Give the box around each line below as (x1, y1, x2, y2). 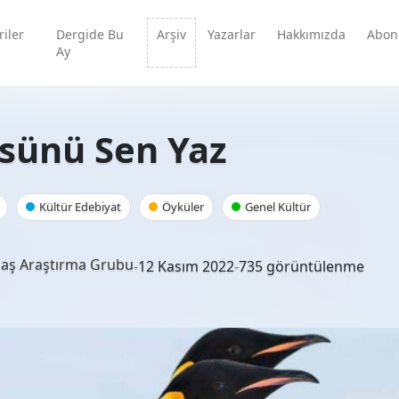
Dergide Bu (55, 26, 124, 43)
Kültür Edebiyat (39, 199, 121, 215)
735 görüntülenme (239, 256, 364, 276)
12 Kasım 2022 (138, 256, 234, 276)
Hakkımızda (277, 26, 346, 43)
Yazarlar (208, 26, 256, 43)
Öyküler (162, 199, 204, 215)
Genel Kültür (245, 199, 311, 215)
